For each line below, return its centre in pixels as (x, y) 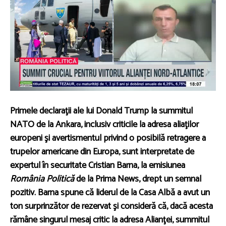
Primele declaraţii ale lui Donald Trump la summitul (101, 111)
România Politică (42, 179)
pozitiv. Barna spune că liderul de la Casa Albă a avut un (110, 192)
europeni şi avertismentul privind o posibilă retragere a (108, 138)
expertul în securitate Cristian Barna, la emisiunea (98, 165)
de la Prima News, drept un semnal (138, 179)
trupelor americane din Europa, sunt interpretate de (102, 152)
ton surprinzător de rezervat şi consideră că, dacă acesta (111, 206)
